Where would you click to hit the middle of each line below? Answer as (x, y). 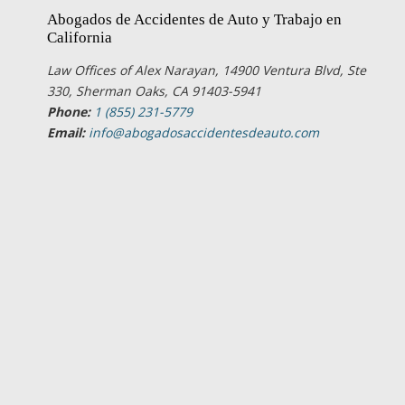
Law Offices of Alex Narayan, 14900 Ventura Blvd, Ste (207, 70)
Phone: (69, 112)
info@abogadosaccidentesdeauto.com (204, 132)
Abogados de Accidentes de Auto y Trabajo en (194, 19)
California (80, 38)
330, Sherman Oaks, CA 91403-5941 (154, 91)
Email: (66, 132)
